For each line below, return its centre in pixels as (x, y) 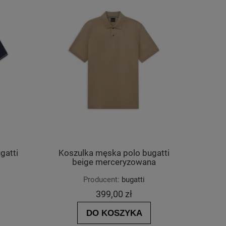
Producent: (101, 179)
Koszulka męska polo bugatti (114, 153)
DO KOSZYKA (114, 213)
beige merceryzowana (114, 162)
